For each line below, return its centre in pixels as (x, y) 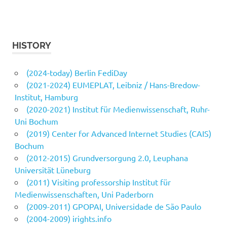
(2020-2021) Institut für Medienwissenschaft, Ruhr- (118, 109)
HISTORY (32, 46)
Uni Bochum (36, 121)
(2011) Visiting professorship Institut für (98, 182)
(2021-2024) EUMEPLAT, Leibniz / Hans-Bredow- (113, 85)
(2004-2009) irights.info (69, 219)
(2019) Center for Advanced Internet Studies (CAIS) (119, 134)
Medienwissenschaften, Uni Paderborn (84, 194)
